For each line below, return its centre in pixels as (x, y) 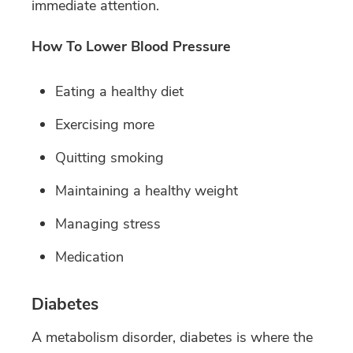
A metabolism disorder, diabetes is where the (172, 337)
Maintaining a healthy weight (147, 190)
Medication (89, 256)
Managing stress (108, 223)
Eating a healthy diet (119, 91)
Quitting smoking (110, 157)
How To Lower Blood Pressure (131, 46)
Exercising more (105, 124)
